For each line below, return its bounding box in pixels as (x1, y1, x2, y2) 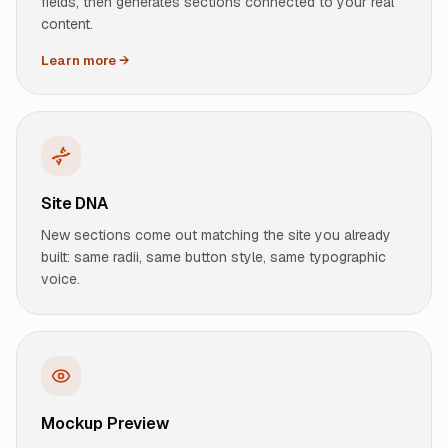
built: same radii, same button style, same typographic (41, 248, 386, 266)
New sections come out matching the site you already (41, 226, 391, 244)
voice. (41, 270, 80, 288)
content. (41, 15, 93, 33)
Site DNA (41, 193, 108, 214)
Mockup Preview (41, 413, 169, 434)
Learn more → (41, 52, 129, 69)
